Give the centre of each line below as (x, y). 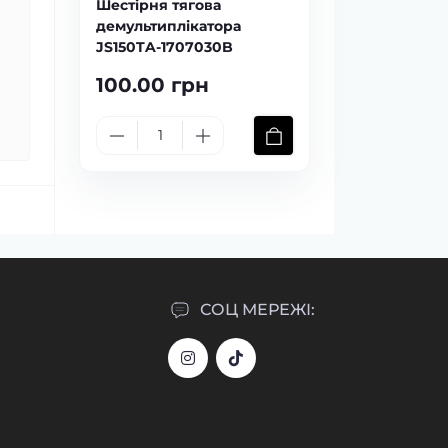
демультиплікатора (168, 26)
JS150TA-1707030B (164, 47)
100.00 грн (152, 85)
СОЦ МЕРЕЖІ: (257, 309)
